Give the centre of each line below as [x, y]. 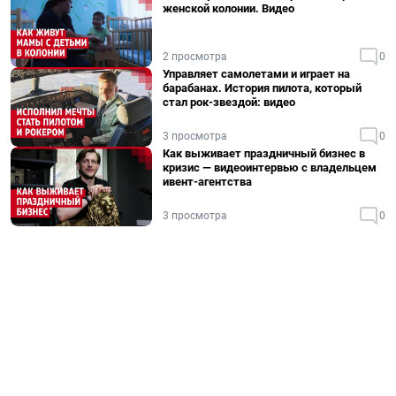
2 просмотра [195, 57]
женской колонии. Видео [228, 8]
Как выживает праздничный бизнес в [264, 153]
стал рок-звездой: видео [229, 102]
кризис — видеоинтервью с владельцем [270, 168]
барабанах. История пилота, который [262, 88]
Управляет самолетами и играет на [256, 74]
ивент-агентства [207, 182]
